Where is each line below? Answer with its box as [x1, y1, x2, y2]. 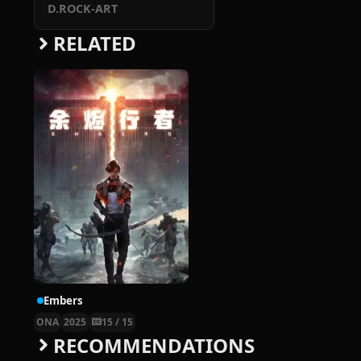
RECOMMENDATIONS [52, 331, 255, 359]
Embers [44, 293, 84, 308]
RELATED [52, 30, 136, 57]
